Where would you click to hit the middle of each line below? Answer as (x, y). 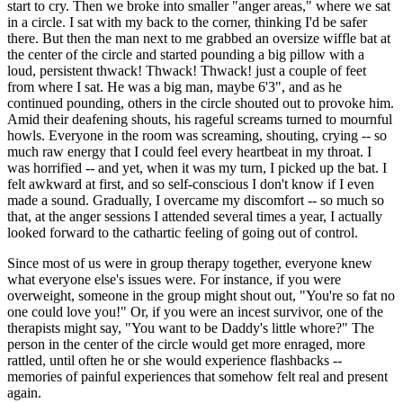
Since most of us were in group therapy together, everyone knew (190, 263)
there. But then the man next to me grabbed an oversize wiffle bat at (199, 38)
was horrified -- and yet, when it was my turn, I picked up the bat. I (197, 167)
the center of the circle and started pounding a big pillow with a (186, 54)
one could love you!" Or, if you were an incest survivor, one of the (195, 311)
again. (24, 392)
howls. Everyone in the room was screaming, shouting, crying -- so (197, 135)
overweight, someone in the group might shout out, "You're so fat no (201, 295)
